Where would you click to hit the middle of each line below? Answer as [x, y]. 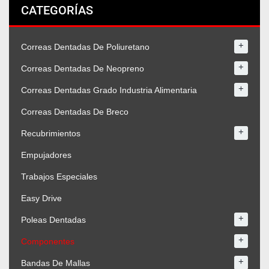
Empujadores [46, 155]
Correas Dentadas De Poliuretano [85, 47]
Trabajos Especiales [59, 177]
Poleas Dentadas [53, 220]
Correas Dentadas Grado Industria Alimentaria [109, 90]
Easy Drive [41, 198]
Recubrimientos [51, 134]
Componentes [48, 242]
